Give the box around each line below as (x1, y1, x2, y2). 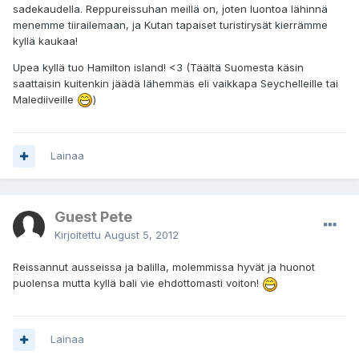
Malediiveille (13, 92, 77, 106)
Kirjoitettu (54, 228, 104, 242)
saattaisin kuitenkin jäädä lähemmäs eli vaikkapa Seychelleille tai (13, 76, 338, 90)
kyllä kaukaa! (13, 34, 78, 47)
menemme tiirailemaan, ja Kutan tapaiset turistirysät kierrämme (13, 18, 328, 31)
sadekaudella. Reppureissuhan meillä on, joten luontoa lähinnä (13, 2, 328, 15)
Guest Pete (54, 208, 132, 226)
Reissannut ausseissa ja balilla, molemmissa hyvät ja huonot (13, 260, 315, 274)
